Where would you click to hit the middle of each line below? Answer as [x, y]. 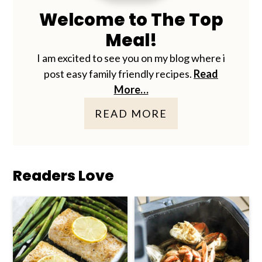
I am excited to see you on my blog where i [131, 58]
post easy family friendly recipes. [119, 73]
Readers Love [64, 175]
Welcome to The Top [131, 19]
